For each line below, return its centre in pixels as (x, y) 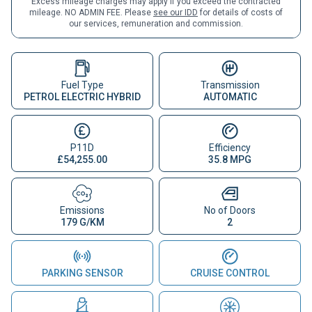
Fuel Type (82, 85)
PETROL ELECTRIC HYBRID (82, 96)
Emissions (82, 210)
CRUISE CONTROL (230, 273)
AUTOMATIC (230, 96)
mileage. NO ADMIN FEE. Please (91, 12)
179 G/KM (82, 222)
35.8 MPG (230, 159)
